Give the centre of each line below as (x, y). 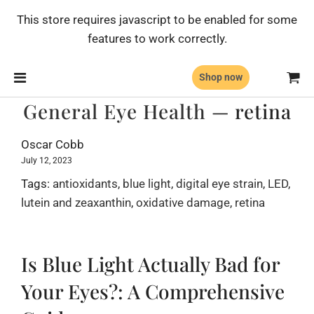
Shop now (221, 77)
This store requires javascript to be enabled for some (157, 20)
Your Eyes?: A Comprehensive (153, 292)
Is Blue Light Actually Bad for (150, 264)
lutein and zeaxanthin (76, 203)
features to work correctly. (157, 39)
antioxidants (85, 184)
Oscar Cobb (53, 144)
